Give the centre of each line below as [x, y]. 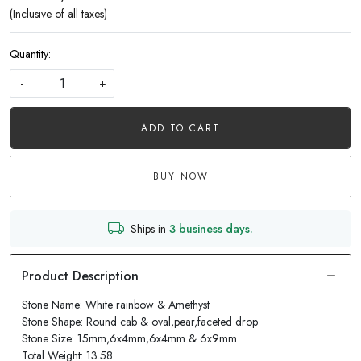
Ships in [150, 228]
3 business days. [211, 228]
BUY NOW [180, 176]
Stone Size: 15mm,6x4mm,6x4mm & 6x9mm [129, 338]
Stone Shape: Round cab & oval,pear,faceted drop [140, 322]
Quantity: [30, 54]
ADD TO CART [180, 128]
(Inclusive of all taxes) [58, 14]
